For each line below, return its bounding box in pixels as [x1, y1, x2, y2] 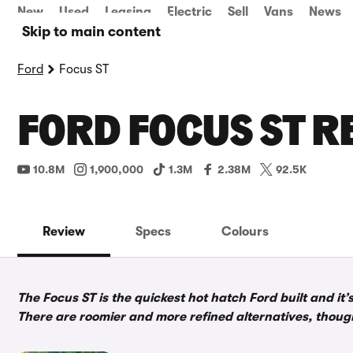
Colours [221, 225, 269, 239]
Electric [167, 5, 212, 19]
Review [43, 225, 85, 239]
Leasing [105, 5, 151, 19]
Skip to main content [22, 24, 161, 39]
